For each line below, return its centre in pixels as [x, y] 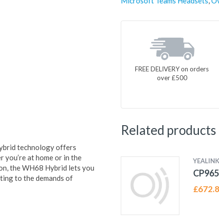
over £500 [172, 77]
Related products [168, 130]
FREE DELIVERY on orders [172, 69]
